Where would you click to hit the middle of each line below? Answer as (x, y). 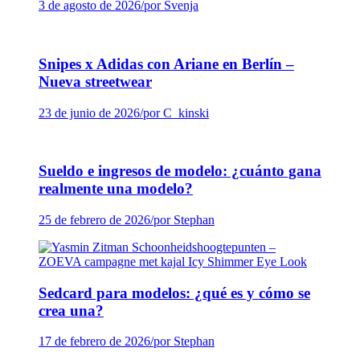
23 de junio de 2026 (89, 112)
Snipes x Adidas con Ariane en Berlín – (166, 63)
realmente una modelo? (116, 189)
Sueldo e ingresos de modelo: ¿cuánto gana (180, 171)
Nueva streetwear (95, 81)
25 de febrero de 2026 (94, 219)
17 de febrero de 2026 (94, 342)
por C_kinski (176, 112)
